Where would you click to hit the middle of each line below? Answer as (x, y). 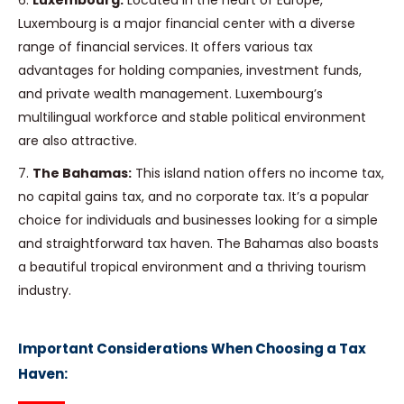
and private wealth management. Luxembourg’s (170, 94)
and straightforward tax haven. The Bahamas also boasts (198, 244)
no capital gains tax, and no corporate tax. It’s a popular (193, 197)
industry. (45, 291)
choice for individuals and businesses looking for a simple (198, 220)
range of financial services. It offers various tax (165, 47)
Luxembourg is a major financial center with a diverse (187, 24)
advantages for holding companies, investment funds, (190, 71)
